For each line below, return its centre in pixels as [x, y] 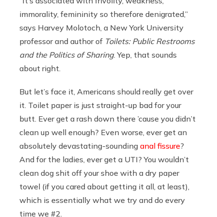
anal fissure [160, 146]
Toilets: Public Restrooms [150, 41]
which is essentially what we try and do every [102, 200]
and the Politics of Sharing [67, 54]
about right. [40, 68]
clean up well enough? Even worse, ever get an [103, 132]
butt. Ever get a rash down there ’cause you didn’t [108, 118]
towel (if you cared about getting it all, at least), [104, 186]
